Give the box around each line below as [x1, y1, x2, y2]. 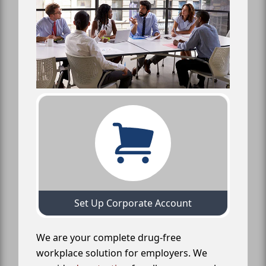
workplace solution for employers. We [36, 246, 207, 259]
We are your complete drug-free [36, 230, 181, 244]
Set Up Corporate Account [74, 196, 192, 210]
